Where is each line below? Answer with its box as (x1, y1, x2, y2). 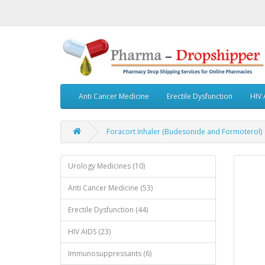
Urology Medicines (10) (68, 160, 145, 171)
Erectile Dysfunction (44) (68, 204, 148, 215)
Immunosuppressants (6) (68, 248, 151, 258)
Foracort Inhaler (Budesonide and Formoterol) (106, 126, 262, 137)
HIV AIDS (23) (68, 226, 111, 237)
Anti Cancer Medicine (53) (68, 182, 153, 193)
